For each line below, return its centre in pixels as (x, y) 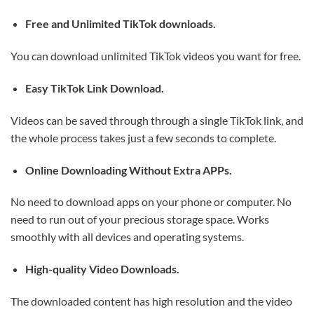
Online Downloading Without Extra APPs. (128, 170)
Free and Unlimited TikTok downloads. (120, 24)
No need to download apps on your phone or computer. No (151, 202)
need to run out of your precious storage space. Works (140, 219)
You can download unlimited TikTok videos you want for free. (156, 56)
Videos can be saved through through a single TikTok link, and (157, 120)
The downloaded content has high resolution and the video (151, 301)
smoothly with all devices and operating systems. (127, 237)
